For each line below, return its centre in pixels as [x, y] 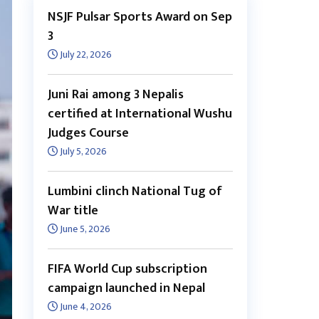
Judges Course [89, 134]
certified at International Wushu [140, 114]
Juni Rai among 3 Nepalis [116, 95]
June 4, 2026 [85, 307]
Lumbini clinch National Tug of [135, 192]
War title [73, 211]
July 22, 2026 [85, 55]
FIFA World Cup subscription [128, 270]
